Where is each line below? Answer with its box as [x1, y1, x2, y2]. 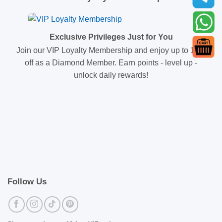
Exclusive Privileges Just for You [49, 33, 173, 42]
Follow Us [7, 177, 47, 187]
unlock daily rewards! [74, 70, 148, 79]
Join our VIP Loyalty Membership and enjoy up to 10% [16, 46, 206, 55]
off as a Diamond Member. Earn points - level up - [25, 58, 197, 67]
